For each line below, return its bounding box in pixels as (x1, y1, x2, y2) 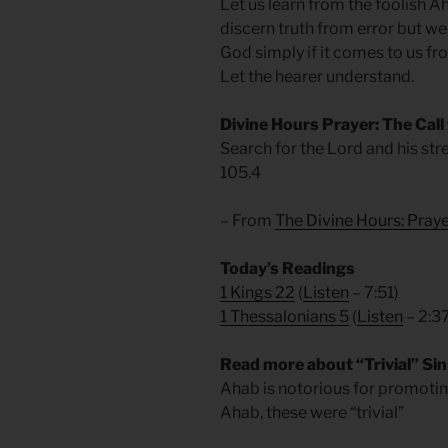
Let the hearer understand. (220, 67, 414, 87)
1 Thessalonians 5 (220, 307, 349, 327)
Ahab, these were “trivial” (220, 403, 404, 423)
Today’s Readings (220, 259, 355, 279)
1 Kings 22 (220, 283, 295, 303)
